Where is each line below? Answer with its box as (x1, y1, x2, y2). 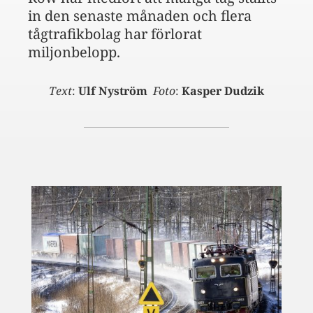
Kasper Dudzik (182, 83, 264, 99)
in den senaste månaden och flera (28, 6, 252, 25)
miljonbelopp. (28, 43, 120, 61)
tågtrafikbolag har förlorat (28, 24, 202, 43)
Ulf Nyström (78, 83, 150, 99)
